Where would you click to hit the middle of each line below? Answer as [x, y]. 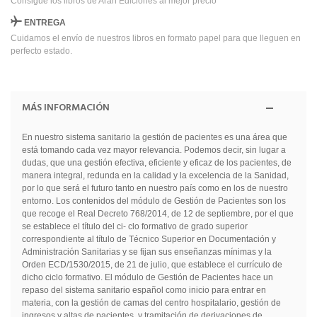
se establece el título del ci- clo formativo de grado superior [134, 226]
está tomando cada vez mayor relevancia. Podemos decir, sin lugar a [154, 150]
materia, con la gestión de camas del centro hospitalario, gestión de [151, 302]
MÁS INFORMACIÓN [65, 108]
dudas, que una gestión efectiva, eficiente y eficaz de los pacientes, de [156, 162]
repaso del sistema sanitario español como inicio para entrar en [144, 290]
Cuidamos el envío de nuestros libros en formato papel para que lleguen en [156, 38]
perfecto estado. [41, 51]
